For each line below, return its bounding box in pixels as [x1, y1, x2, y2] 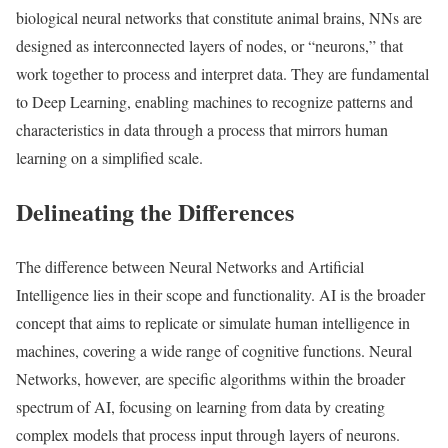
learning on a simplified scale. [16, 146, 203, 168]
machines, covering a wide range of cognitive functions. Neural [16, 340, 412, 362]
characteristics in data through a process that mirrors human [16, 118, 388, 140]
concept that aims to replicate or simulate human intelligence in [16, 312, 410, 334]
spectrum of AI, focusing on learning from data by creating [16, 396, 385, 418]
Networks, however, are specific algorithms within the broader [16, 368, 405, 390]
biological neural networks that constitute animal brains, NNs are [16, 6, 422, 28]
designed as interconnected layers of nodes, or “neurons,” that [16, 34, 403, 56]
